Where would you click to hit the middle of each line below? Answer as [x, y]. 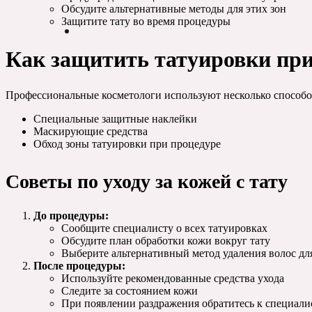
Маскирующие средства [91, 132]
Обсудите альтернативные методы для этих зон [174, 8]
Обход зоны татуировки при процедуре [127, 144]
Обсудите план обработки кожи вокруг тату [166, 241]
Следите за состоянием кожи [130, 291]
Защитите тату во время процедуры [146, 21]
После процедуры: [79, 266]
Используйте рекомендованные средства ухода [173, 279]
